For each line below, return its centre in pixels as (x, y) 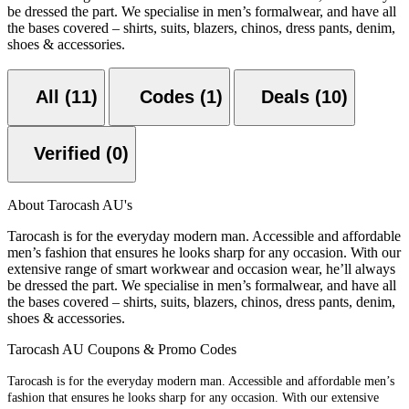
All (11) (67, 97)
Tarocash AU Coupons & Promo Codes (122, 349)
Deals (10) (304, 97)
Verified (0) (117, 154)
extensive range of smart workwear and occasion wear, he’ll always (201, 268)
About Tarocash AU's (70, 204)
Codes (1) (211, 97)
